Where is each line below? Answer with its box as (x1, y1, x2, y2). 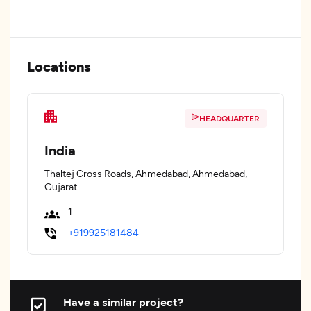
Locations (27, 58, 91, 74)
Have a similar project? (63, 295, 183, 308)
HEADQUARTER (199, 113, 260, 123)
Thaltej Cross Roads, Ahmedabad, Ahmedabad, (44, 167, 247, 179)
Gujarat (44, 180, 77, 192)
